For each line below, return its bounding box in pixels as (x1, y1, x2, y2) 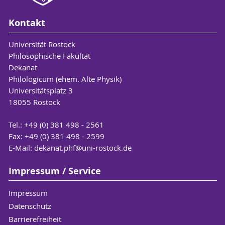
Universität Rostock (8, 39, 75, 49)
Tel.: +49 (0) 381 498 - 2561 (8, 119, 104, 130)
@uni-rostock (75, 142, 121, 153)
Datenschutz (8, 201, 51, 211)
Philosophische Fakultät (8, 50, 90, 61)
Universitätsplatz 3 (8, 85, 73, 95)
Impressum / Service (8, 164, 101, 177)
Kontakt (8, 17, 45, 30)
